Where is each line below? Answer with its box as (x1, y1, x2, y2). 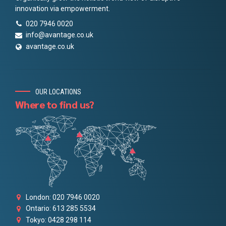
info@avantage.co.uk (26, 31, 93, 39)
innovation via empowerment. (15, 4, 110, 13)
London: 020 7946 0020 (26, 193, 100, 201)
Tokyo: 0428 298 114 (26, 215, 91, 224)
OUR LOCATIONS (35, 87, 81, 96)
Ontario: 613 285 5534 (26, 204, 96, 213)
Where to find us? (15, 98, 94, 111)
